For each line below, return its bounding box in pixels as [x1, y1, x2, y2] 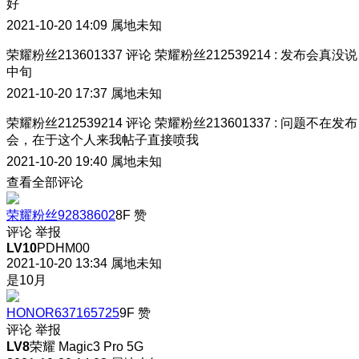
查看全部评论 [6, 175, 83, 189]
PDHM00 [37, 240, 90, 255]
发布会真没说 [280, 47, 357, 62]
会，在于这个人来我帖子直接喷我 [6, 132, 199, 147]
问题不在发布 [280, 115, 357, 130]
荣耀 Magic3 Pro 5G [30, 339, 143, 353]
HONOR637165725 [6, 305, 119, 320]
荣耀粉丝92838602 [6, 208, 115, 222]
